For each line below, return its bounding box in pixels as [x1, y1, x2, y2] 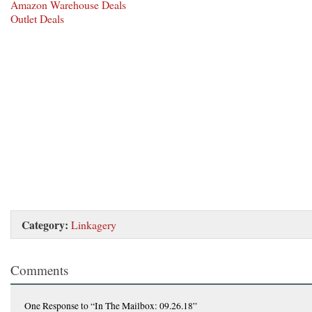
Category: [22, 216, 68, 233]
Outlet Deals [10, 10, 64, 26]
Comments [10, 260, 68, 279]
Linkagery [71, 217, 116, 232]
